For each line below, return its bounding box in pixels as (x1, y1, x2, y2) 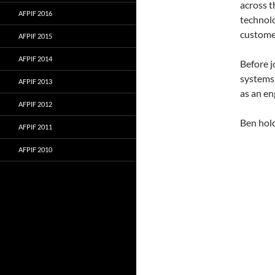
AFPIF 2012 (18, 100, 52, 108)
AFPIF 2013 (18, 77, 52, 85)
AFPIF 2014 (18, 55, 52, 63)
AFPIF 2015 (18, 32, 52, 40)
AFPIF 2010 (18, 145, 52, 153)
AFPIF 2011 (18, 123, 52, 131)
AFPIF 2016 (18, 9, 52, 17)
